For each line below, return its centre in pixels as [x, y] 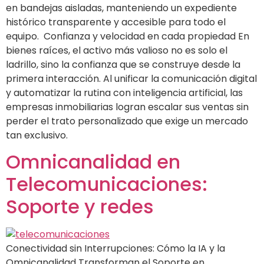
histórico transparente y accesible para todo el [116, 22]
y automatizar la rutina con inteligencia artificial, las [124, 93]
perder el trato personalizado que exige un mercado [127, 121]
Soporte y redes [80, 207]
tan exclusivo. [37, 135]
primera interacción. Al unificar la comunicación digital [131, 78]
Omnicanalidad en [93, 162]
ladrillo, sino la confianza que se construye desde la [123, 64]
